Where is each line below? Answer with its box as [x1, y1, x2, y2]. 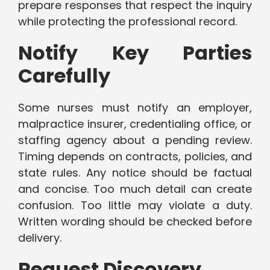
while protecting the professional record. [18, 14, 237, 30]
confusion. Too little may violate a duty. [18, 198, 252, 213]
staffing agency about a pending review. [18, 133, 252, 148]
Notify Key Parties [18, 39, 252, 67]
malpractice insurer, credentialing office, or [18, 116, 252, 132]
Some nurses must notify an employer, [18, 100, 252, 116]
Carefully [18, 62, 110, 90]
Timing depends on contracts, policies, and [18, 149, 252, 165]
